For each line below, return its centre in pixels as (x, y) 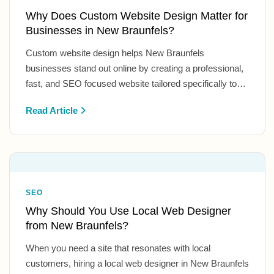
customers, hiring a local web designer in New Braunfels (137, 263)
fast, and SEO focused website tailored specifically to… (136, 83)
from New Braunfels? (77, 225)
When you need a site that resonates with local (118, 248)
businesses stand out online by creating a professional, (135, 68)
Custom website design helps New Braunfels (115, 53)
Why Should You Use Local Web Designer (128, 211)
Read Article (53, 110)
